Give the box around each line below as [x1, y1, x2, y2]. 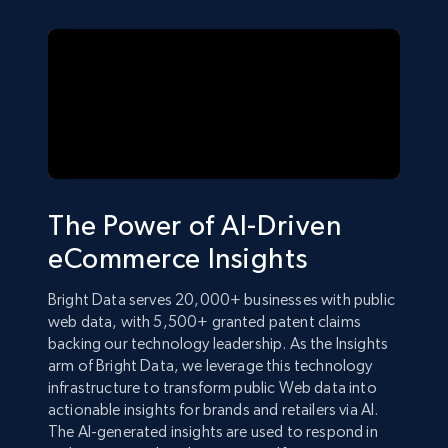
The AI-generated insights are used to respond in [48, 422, 378, 441]
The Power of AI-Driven [48, 209, 342, 241]
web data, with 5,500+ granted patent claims [48, 312, 361, 331]
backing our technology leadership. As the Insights [48, 334, 389, 353]
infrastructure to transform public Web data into [48, 378, 377, 397]
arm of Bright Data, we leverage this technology [48, 356, 373, 375]
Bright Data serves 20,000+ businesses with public [48, 290, 395, 309]
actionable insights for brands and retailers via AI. [48, 400, 379, 419]
